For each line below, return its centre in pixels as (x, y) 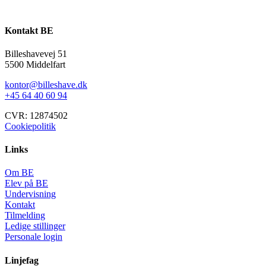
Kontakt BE (29, 30)
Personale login (34, 237)
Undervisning (30, 194)
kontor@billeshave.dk (46, 84)
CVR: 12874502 (36, 115)
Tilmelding (25, 216)
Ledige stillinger (35, 226)
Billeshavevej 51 (36, 53)
